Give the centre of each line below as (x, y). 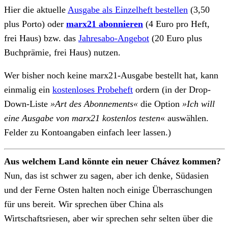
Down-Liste (27, 104)
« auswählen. (184, 118)
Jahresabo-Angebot (114, 38)
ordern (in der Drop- (172, 90)
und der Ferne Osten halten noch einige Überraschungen (108, 190)
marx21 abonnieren (105, 24)
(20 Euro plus (176, 38)
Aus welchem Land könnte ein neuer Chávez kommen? (112, 161)
